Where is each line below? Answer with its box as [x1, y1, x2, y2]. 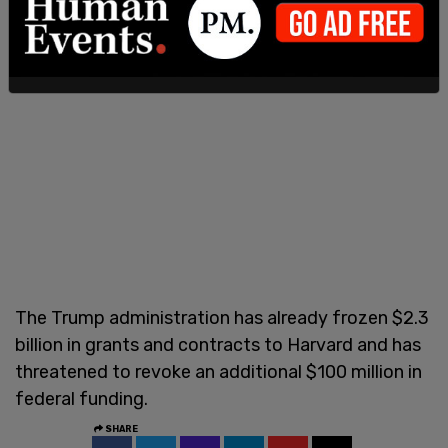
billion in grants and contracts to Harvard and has [15, 333, 421, 356]
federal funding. [15, 387, 148, 410]
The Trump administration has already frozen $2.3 [15, 306, 429, 329]
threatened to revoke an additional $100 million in [15, 360, 422, 383]
